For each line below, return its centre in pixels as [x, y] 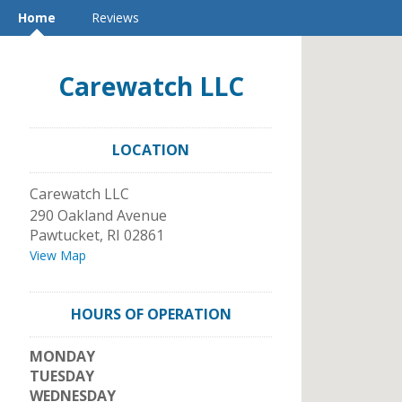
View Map [58, 255]
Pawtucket [65, 235]
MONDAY [62, 356]
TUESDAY [62, 376]
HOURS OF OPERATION [151, 314]
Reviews [115, 17]
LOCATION [151, 150]
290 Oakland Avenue [98, 215]
